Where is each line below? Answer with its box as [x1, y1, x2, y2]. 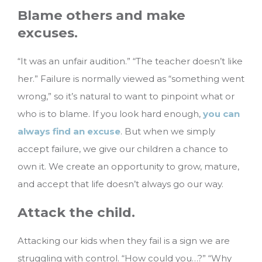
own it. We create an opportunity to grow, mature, [18, 160, 239, 172]
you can [203, 108, 240, 119]
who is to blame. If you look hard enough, [18, 108, 203, 119]
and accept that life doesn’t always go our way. [18, 178, 223, 189]
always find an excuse [18, 125, 120, 137]
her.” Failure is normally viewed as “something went [18, 73, 244, 84]
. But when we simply [120, 125, 215, 137]
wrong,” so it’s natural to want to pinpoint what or [18, 90, 235, 102]
